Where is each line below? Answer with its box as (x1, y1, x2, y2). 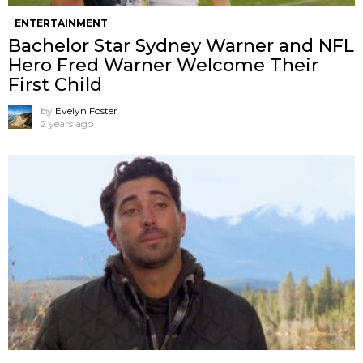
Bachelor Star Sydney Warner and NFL (8, 34, 354, 57)
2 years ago (41, 117, 93, 130)
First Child (8, 73, 102, 96)
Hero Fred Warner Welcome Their (8, 53, 318, 76)
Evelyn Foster (55, 104, 117, 117)
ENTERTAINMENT (15, 16, 108, 29)
